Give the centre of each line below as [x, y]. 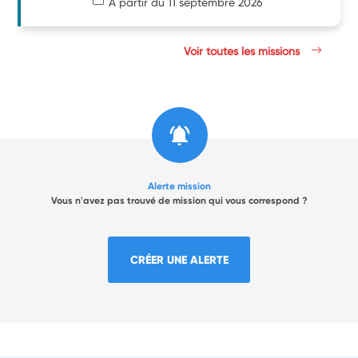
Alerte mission [179, 186]
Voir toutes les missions [244, 51]
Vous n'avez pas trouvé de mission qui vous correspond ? [179, 200]
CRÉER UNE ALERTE [179, 259]
